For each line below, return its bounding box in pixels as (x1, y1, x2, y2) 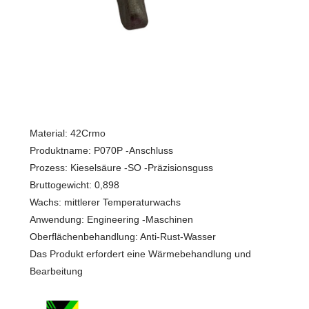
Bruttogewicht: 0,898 (29, 179, 119, 191)
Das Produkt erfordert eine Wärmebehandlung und (29, 248, 251, 260)
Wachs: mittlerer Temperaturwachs (29, 197, 181, 208)
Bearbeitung (29, 266, 83, 277)
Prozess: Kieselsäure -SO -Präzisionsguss (29, 162, 213, 174)
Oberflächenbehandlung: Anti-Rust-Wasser (29, 231, 216, 243)
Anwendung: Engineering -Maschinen (29, 214, 193, 226)
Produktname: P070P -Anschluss (29, 145, 173, 157)
